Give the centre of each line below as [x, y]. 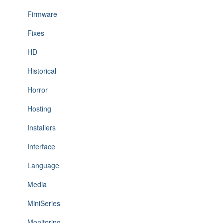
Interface [41, 146]
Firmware [42, 14]
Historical [42, 71]
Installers [42, 127]
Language [43, 165]
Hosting [39, 109]
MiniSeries [44, 203]
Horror [38, 90]
